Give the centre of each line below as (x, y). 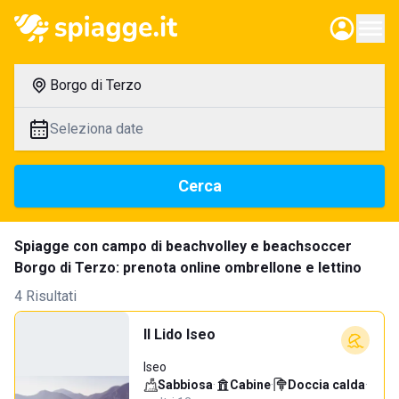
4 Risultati (45, 296)
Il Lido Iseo (179, 334)
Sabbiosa (185, 385)
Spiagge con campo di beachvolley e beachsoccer (183, 246)
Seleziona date (97, 129)
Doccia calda (326, 385)
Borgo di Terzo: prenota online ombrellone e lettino (188, 268)
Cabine (250, 385)
